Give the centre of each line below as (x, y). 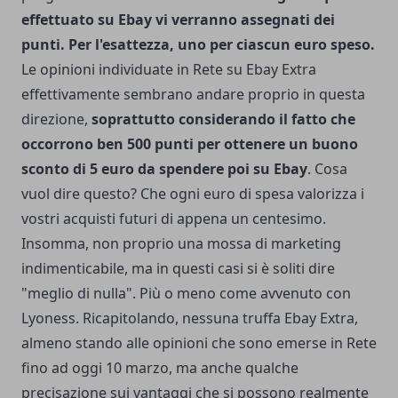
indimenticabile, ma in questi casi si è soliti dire (178, 268)
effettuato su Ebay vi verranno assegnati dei (178, 20)
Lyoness (48, 318)
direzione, (56, 119)
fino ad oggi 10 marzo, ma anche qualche (160, 368)
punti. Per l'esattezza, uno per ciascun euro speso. (198, 44)
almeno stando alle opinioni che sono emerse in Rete (199, 343)
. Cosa (327, 169)
